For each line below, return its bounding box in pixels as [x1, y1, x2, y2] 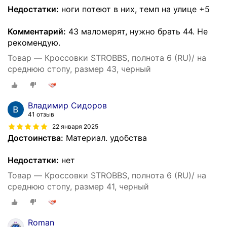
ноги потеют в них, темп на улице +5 [59, 4, 210, 15]
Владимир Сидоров [28, 100, 107, 110]
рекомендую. [8, 37, 60, 48]
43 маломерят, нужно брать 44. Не [66, 26, 208, 37]
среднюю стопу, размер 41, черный [8, 181, 149, 192]
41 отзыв [28, 110, 54, 118]
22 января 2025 [52, 123, 98, 131]
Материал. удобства [63, 132, 147, 143]
